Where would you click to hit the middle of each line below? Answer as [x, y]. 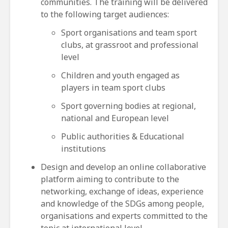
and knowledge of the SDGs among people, [122, 203]
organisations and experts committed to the [124, 216]
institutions [84, 148]
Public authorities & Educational [123, 136]
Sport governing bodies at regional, [129, 106]
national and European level [115, 118]
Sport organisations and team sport [129, 32]
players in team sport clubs [113, 87]
